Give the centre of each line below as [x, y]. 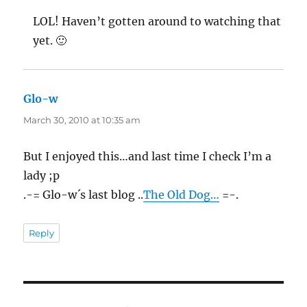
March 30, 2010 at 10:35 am [82, 120]
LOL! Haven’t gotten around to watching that [157, 21]
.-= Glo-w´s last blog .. [84, 195]
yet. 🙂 [50, 40]
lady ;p [42, 175]
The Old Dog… [182, 195]
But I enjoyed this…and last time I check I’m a [148, 156]
